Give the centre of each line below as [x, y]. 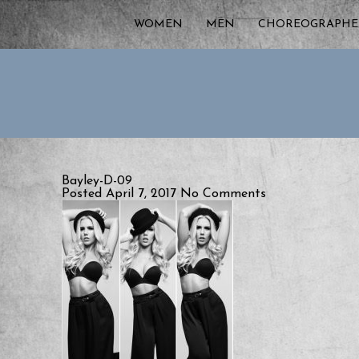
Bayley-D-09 [97, 181]
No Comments [223, 194]
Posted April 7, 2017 [121, 194]
